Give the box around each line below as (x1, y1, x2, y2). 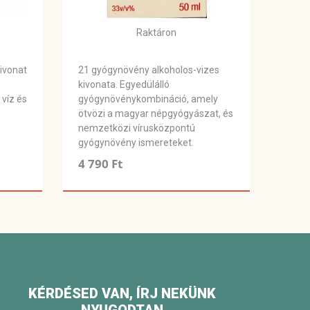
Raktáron (136, 27, 176, 39)
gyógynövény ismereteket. (78, 137, 194, 149)
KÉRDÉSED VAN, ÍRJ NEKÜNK (28, 285, 216, 302)
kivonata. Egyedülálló (78, 79, 170, 91)
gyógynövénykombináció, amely (78, 93, 218, 105)
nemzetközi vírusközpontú (78, 122, 195, 134)
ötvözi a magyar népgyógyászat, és (78, 108, 233, 120)
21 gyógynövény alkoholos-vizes (78, 64, 219, 76)
